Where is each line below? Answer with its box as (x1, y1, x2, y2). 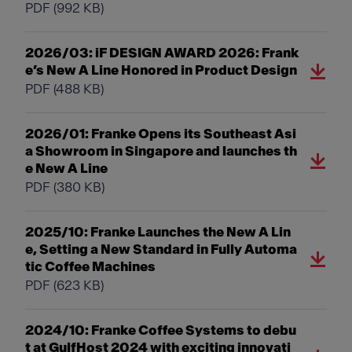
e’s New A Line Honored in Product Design (25, 64, 297, 77)
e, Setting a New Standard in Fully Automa (25, 243, 297, 256)
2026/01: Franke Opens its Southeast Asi (25, 127, 296, 141)
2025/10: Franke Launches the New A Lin (25, 225, 291, 239)
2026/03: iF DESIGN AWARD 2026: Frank (25, 46, 299, 60)
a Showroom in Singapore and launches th (25, 145, 297, 158)
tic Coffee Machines (25, 260, 156, 273)
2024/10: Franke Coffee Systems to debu (25, 324, 296, 337)
